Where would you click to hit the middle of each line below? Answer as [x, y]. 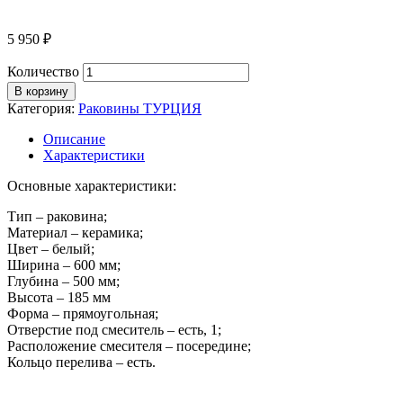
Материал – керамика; [75, 232]
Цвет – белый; [51, 248]
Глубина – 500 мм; [63, 281]
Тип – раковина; [57, 216]
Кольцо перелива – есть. [81, 362]
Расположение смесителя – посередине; [129, 345]
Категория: [43, 108]
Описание [74, 139]
